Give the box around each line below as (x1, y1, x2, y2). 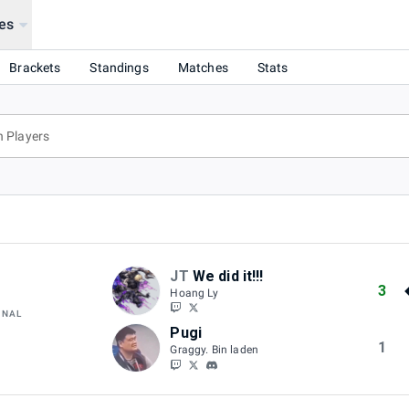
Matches (177, 59, 228, 75)
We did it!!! (192, 267, 264, 285)
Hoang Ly (170, 286, 218, 299)
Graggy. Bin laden (170, 342, 259, 356)
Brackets (9, 59, 61, 75)
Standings (89, 59, 149, 75)
